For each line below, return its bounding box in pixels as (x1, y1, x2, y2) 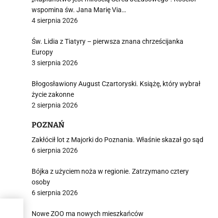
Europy (32, 48, 53, 56)
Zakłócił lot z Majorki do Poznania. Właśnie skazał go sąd (32, 136, 203, 144)
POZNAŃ (32, 120, 64, 129)
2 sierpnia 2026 (32, 101, 78, 109)
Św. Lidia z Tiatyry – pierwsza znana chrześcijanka (32, 37, 183, 45)
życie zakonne (32, 91, 74, 98)
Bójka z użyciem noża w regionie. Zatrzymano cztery (32, 167, 189, 175)
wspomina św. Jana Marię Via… (32, 6, 126, 14)
